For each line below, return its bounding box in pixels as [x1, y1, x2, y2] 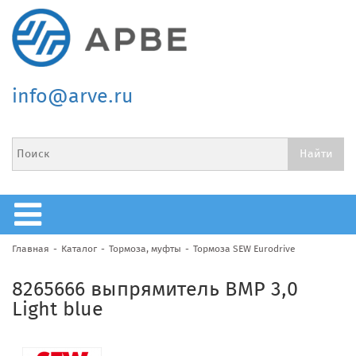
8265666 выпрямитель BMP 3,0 [12, 277, 298, 301]
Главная [12, 242, 49, 254]
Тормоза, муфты [109, 242, 181, 254]
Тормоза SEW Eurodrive [193, 242, 296, 254]
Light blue [12, 296, 103, 321]
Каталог [61, 242, 97, 254]
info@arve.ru [12, 83, 133, 108]
